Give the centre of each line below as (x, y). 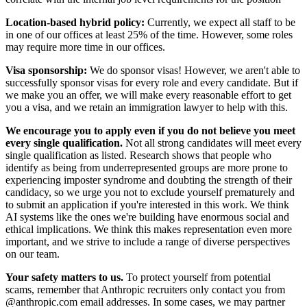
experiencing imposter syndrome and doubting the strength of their (149, 180)
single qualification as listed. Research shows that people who (138, 155)
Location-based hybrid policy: (75, 22)
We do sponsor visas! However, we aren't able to (194, 70)
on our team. (33, 254)
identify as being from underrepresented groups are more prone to (147, 167)
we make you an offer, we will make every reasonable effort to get (148, 95)
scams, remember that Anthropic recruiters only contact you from (145, 289)
